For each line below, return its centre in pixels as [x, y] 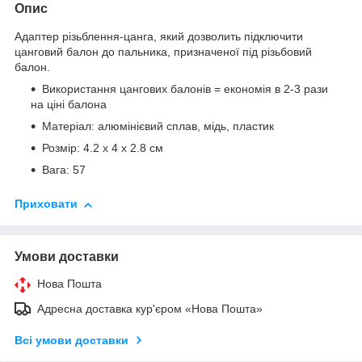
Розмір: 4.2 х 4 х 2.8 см [103, 148]
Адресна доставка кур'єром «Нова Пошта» [150, 309]
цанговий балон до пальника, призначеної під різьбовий [163, 52]
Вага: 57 [64, 170]
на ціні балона [69, 105]
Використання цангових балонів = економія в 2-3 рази [185, 89]
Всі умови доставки [72, 341]
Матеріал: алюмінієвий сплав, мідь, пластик [158, 126]
